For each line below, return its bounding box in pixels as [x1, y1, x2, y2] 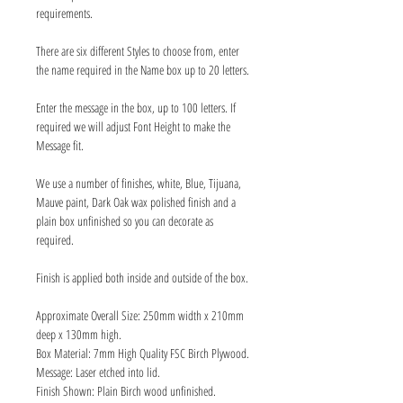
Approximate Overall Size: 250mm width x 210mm [36, 307, 244, 324]
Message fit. [36, 137, 84, 154]
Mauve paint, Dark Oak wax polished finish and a [36, 193, 236, 210]
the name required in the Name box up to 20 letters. [36, 61, 249, 78]
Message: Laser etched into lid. [36, 363, 160, 381]
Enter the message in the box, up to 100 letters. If [36, 99, 236, 116]
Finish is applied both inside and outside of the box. [36, 269, 248, 286]
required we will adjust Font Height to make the [36, 118, 230, 135]
